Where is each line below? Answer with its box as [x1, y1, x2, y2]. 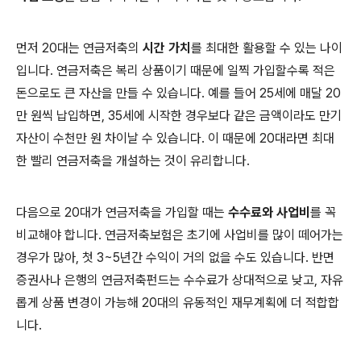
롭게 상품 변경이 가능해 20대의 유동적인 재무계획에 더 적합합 [16, 295, 339, 311]
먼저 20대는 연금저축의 [16, 40, 143, 56]
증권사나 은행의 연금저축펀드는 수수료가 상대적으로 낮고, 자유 [16, 272, 343, 288]
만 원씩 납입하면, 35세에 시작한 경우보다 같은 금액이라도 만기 [16, 108, 342, 124]
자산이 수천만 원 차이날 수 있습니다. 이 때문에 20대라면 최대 [16, 131, 334, 147]
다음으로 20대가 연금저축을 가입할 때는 [16, 205, 228, 221]
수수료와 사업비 [228, 205, 310, 221]
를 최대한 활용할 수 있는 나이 [191, 40, 342, 56]
